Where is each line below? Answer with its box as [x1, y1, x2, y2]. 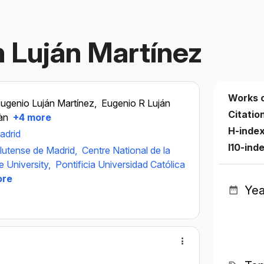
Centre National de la [82, 144, 170, 156]
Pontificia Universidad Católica [55, 159, 185, 170]
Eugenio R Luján [101, 97, 170, 109]
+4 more [11, 111, 51, 123]
